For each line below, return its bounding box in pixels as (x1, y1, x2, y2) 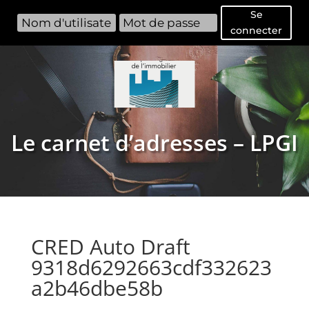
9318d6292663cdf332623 (30, 252, 272, 281)
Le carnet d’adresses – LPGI (11, 127, 298, 157)
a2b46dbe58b (30, 273, 163, 302)
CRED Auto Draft (30, 232, 190, 261)
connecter (230, 24, 282, 37)
